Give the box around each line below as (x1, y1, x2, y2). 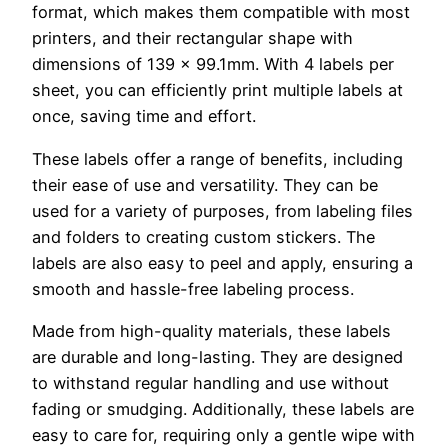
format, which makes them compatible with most (32, 2, 410, 23)
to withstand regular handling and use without (32, 372, 389, 393)
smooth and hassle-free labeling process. (32, 278, 354, 299)
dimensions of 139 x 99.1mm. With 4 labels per (32, 54, 394, 75)
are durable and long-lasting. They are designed (32, 346, 403, 367)
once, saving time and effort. (32, 106, 256, 127)
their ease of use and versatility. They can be (32, 174, 378, 195)
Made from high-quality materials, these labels (32, 320, 391, 341)
